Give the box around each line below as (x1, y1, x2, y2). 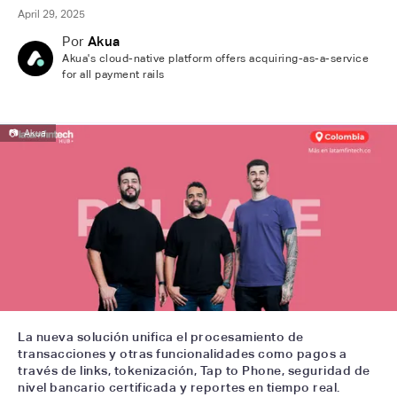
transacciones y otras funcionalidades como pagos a (18, 346, 346, 361)
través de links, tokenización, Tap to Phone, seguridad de (18, 362, 370, 378)
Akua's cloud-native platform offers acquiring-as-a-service (62, 52, 369, 65)
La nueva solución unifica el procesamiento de (18, 329, 304, 344)
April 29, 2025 (18, 8, 85, 20)
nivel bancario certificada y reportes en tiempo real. (18, 379, 340, 394)
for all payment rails (62, 68, 165, 81)
